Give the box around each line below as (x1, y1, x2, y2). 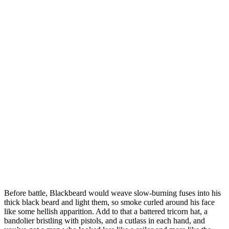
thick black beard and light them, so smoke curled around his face (4, 198, 215, 207)
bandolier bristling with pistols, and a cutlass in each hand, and (4, 216, 205, 225)
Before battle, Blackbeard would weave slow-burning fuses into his (4, 189, 221, 198)
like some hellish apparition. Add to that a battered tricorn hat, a (4, 207, 208, 216)
